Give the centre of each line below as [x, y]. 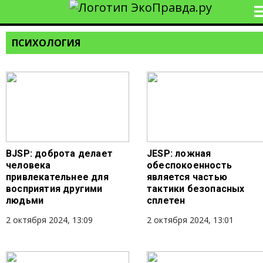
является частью [187, 177]
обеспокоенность [189, 165]
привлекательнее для [57, 177]
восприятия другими [54, 189]
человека [28, 165]
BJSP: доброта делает [59, 154]
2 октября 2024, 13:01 [190, 220]
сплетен [166, 200]
